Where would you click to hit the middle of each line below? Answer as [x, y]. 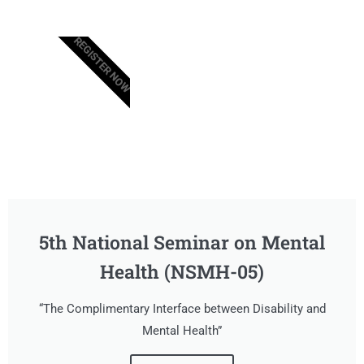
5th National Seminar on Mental [182, 242]
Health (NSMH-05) [182, 271]
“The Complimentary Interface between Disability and [182, 309]
